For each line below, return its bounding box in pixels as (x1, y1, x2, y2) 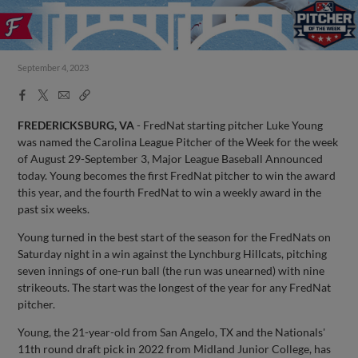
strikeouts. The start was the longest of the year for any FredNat (18, 280, 332, 294)
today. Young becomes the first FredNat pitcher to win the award (18, 168, 336, 182)
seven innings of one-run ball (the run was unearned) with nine (18, 263, 325, 277)
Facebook (16, 87, 67, 100)
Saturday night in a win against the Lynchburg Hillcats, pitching (18, 246, 328, 261)
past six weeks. (18, 201, 90, 216)
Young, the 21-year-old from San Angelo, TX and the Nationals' (18, 324, 326, 339)
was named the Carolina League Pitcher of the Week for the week (18, 134, 339, 149)
